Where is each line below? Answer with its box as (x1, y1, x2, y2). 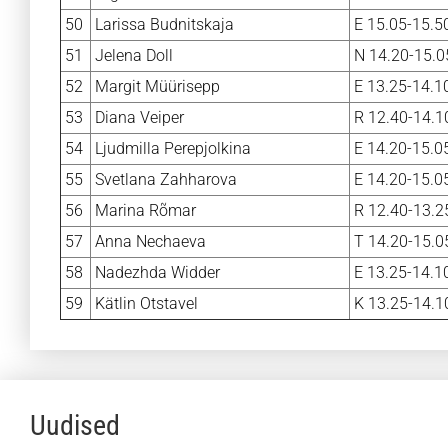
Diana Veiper (95, 108, 184, 127)
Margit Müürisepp (95, 77, 220, 96)
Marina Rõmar (95, 201, 196, 220)
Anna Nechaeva (95, 232, 206, 251)
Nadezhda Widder (95, 263, 220, 282)
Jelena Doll (95, 46, 173, 65)
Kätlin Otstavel (95, 294, 198, 313)
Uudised (30, 409, 120, 442)
